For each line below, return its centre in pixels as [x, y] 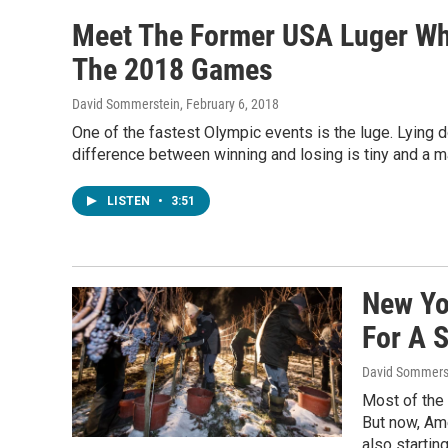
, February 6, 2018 [229, 104]
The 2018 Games [172, 69]
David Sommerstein [126, 104]
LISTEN [130, 201]
